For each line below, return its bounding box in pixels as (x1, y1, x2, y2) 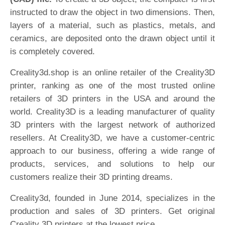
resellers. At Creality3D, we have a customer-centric (10, 133, 215, 143)
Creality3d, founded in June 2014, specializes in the (10, 193, 215, 203)
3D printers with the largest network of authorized (10, 120, 215, 130)
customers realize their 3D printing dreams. (10, 172, 173, 182)
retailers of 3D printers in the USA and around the (10, 94, 215, 103)
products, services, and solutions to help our (10, 159, 215, 169)
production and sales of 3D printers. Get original (10, 206, 215, 216)
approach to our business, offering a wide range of (10, 146, 215, 156)
